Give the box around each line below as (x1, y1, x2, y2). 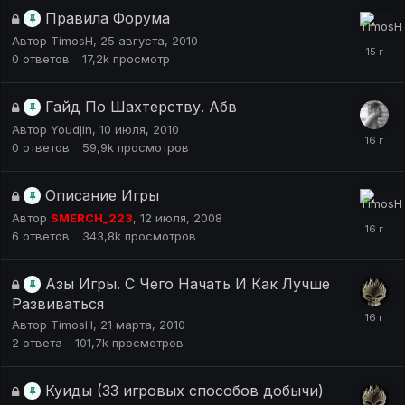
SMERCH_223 (51, 211, 133, 225)
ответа (23, 335, 62, 350)
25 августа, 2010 (100, 33, 198, 48)
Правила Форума (45, 9, 170, 27)
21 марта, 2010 (100, 317, 185, 332)
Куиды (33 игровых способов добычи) (45, 381, 324, 400)
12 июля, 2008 (140, 211, 222, 225)
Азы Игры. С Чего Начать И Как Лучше (45, 275, 330, 293)
